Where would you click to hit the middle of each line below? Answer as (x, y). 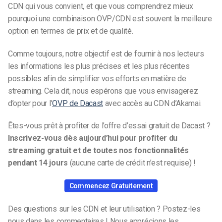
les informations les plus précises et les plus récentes (99, 66)
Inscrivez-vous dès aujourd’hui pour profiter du (93, 138)
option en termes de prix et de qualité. (71, 31)
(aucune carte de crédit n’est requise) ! (133, 163)
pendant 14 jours (39, 163)
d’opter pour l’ (30, 103)
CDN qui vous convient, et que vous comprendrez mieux (101, 6)
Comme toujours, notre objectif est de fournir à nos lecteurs (106, 54)
